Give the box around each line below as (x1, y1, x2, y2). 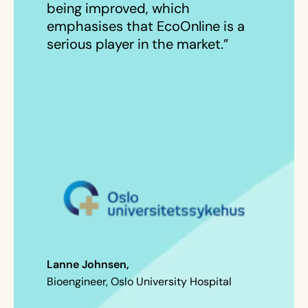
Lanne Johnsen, (47, 256, 132, 271)
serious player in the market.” (47, 34, 232, 52)
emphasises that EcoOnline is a (47, 16, 245, 34)
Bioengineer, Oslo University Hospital (47, 274, 232, 288)
